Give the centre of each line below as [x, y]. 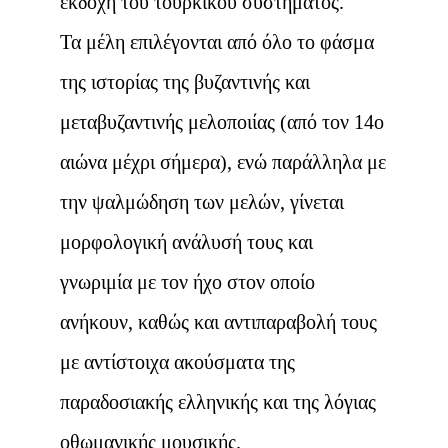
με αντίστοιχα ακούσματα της [177, 361]
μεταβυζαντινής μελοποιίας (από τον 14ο [222, 121]
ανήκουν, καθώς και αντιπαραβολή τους [218, 321]
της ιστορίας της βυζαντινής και [185, 81]
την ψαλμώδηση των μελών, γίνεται [202, 201]
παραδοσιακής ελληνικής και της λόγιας [218, 401]
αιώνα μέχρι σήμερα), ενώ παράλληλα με [223, 161]
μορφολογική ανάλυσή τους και [186, 241]
